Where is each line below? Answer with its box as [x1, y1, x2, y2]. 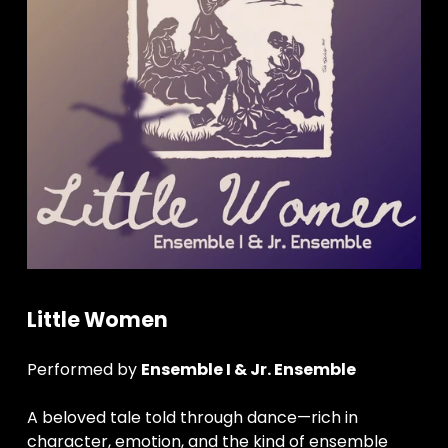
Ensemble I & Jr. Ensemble [140, 358, 356, 382]
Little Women [26, 305, 168, 334]
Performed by [26, 358, 141, 382]
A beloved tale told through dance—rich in [26, 406, 358, 430]
